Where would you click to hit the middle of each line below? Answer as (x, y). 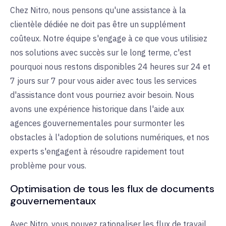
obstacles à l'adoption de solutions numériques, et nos (110, 137)
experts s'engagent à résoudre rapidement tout (97, 151)
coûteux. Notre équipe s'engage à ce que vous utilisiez (109, 38)
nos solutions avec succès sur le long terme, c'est (101, 52)
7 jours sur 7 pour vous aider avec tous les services (103, 80)
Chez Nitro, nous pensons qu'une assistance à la (98, 10)
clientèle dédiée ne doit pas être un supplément (98, 24)
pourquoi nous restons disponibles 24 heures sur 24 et (110, 66)
